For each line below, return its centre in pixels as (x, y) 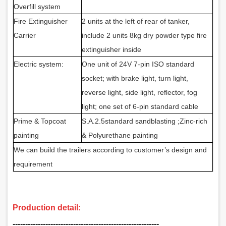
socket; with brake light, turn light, (135, 78)
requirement (33, 164)
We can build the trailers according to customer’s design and (110, 150)
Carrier (25, 35)
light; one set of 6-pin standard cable (140, 106)
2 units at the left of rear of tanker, (136, 21)
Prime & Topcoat (40, 121)
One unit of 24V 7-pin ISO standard (138, 64)
